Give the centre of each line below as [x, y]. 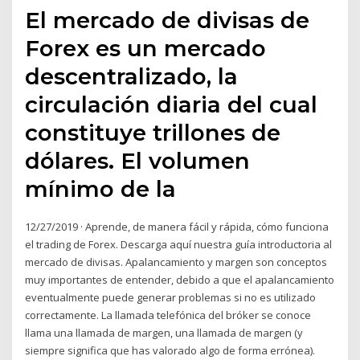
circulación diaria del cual [172, 105]
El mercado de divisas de [168, 20]
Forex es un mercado [146, 49]
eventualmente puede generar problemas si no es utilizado [171, 298]
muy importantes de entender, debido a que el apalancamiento [180, 280]
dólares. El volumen [138, 161]
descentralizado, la [132, 77]
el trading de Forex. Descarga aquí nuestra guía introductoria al [179, 245]
